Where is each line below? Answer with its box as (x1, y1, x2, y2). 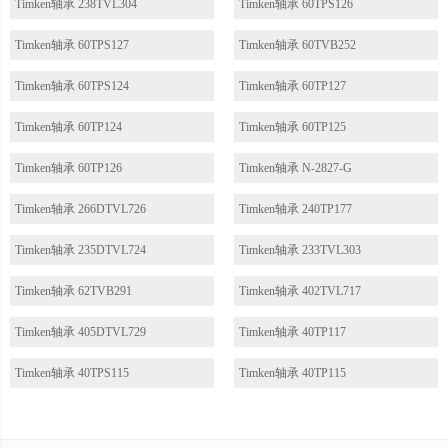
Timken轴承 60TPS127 (15, 38, 129, 53)
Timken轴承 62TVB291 (15, 284, 132, 299)
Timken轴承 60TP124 (15, 120, 122, 135)
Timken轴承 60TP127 (239, 79, 346, 94)
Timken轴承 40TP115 (239, 366, 346, 381)
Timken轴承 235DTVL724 (15, 243, 146, 258)
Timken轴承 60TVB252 (239, 38, 356, 53)
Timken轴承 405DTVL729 (15, 325, 146, 340)
